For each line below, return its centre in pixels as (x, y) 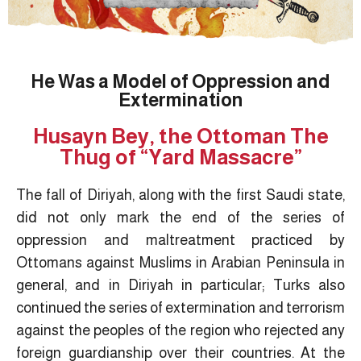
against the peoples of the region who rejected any (180, 330)
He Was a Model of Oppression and (180, 81)
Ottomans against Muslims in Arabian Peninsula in (180, 262)
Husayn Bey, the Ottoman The (180, 135)
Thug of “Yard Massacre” (180, 156)
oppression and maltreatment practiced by (180, 240)
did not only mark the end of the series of (180, 217)
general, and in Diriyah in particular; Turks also (180, 285)
